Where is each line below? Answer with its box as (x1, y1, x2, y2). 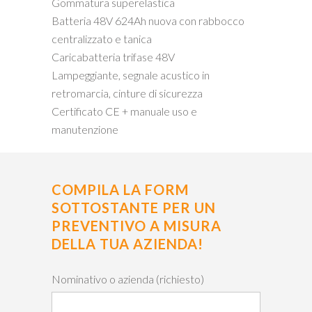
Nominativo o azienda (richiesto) (52, 272, 204, 286)
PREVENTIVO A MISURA (52, 217, 221, 234)
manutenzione (52, 123, 118, 136)
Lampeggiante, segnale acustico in (52, 68, 210, 81)
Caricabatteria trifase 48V (52, 50, 175, 63)
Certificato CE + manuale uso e (52, 104, 197, 118)
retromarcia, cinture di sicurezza (52, 86, 203, 100)
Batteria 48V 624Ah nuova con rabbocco (52, 14, 244, 27)
